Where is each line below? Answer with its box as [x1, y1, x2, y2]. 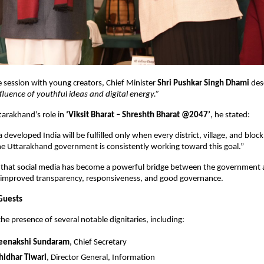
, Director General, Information [47, 253, 155, 263]
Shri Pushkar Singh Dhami [157, 79, 249, 88]
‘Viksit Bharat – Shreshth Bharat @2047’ [66, 111, 210, 120]
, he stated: [210, 111, 250, 120]
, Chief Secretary [70, 238, 127, 247]
